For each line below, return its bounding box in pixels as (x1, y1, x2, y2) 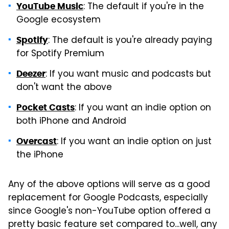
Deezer (16, 67, 45, 79)
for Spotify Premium (16, 47, 104, 61)
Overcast (16, 135, 57, 147)
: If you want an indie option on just (57, 134, 212, 149)
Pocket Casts (16, 101, 75, 113)
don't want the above (16, 80, 112, 95)
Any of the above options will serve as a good (8, 177, 210, 192)
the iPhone (16, 148, 63, 163)
